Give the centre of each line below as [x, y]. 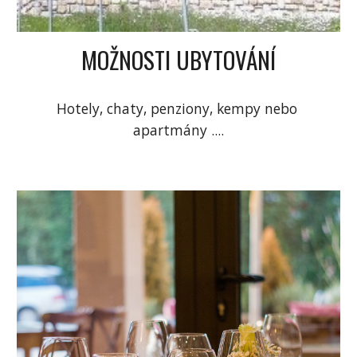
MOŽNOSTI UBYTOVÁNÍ [178, 60]
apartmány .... [178, 130]
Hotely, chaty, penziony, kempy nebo [177, 109]
